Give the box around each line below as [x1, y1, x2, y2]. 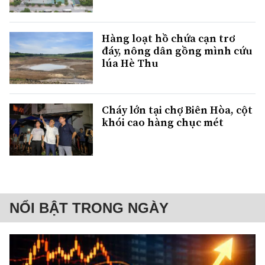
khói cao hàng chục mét [102, 115, 224, 130]
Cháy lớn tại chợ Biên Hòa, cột [102, 102, 253, 118]
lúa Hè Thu [102, 55, 159, 70]
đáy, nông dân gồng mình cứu [102, 43, 253, 58]
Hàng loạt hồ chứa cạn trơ [102, 30, 235, 46]
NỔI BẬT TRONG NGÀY [9, 200, 169, 216]
